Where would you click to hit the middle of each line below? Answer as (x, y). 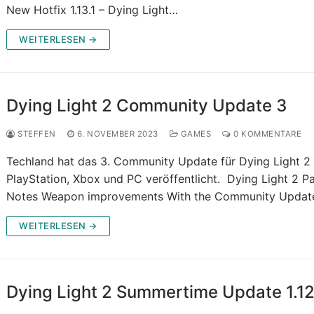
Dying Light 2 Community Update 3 (147, 106)
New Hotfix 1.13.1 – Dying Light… (93, 10)
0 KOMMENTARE (266, 134)
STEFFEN (35, 134)
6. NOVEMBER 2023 (117, 134)
